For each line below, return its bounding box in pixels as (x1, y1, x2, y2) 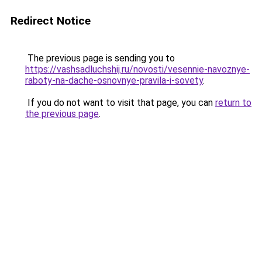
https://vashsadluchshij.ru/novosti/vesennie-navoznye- (25, 64, 250, 75)
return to (215, 97, 251, 108)
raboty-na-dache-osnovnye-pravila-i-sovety (25, 75, 203, 86)
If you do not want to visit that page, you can (25, 97, 215, 108)
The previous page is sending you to (25, 53, 175, 64)
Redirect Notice (11, 14, 91, 27)
